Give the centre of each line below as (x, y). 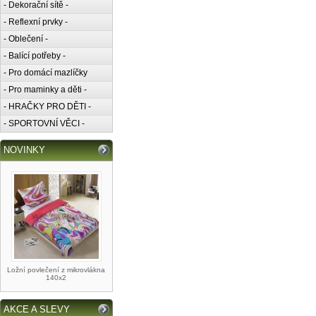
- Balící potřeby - (35, 56)
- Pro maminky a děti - (45, 90)
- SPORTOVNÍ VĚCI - (44, 123)
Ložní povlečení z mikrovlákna (56, 270)
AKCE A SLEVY (37, 309)
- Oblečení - (26, 39)
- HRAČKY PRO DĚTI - (47, 107)
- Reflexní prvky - (36, 22)
